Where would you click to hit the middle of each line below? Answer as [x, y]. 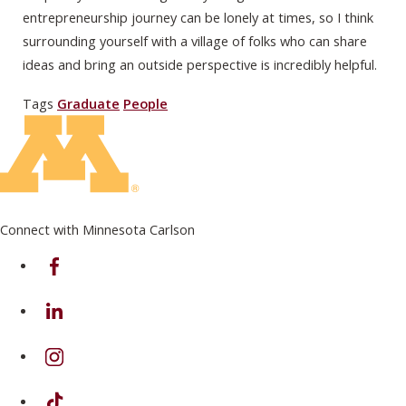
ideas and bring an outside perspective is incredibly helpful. [200, 65]
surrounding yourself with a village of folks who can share [195, 41]
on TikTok [68, 393]
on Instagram [79, 348]
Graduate [88, 104]
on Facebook [76, 257]
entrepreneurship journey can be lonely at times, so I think [198, 18]
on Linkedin [72, 302]
